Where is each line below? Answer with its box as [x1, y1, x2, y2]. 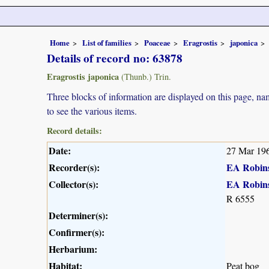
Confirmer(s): [49, 225, 104, 239]
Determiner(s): [49, 208, 108, 222]
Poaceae [144, 37, 171, 48]
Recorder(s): [49, 160, 100, 174]
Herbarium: [49, 241, 97, 256]
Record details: [47, 124, 102, 137]
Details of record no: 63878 [47, 49, 183, 67]
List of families [82, 37, 131, 48]
